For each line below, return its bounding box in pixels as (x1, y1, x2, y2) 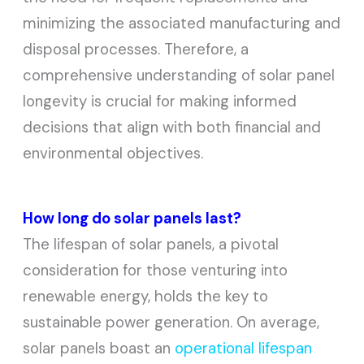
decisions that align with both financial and (23, 117, 322, 138)
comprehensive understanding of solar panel (23, 65, 336, 86)
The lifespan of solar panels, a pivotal (23, 234, 279, 255)
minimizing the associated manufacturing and (23, 13, 341, 34)
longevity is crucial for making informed (23, 91, 297, 112)
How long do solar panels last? (23, 209, 242, 229)
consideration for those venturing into (23, 260, 288, 281)
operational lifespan (175, 338, 313, 359)
